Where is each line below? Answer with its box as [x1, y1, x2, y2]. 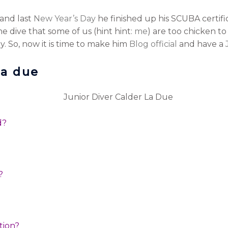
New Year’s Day [33, 14, 96, 24]
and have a [179, 39, 225, 49]
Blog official [129, 39, 179, 49]
